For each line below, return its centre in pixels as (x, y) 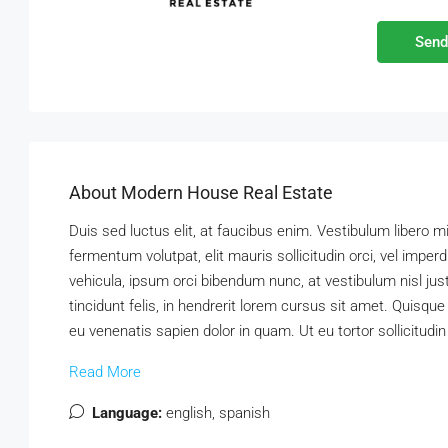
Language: (127, 412)
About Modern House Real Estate (201, 192)
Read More (105, 371)
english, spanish (218, 412)
